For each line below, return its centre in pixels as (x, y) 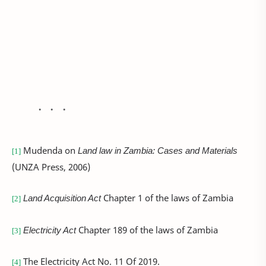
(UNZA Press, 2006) (51, 167)
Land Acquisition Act (62, 198)
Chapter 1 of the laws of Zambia (167, 198)
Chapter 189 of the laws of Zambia (147, 229)
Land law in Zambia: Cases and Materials (158, 150)
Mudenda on (49, 150)
